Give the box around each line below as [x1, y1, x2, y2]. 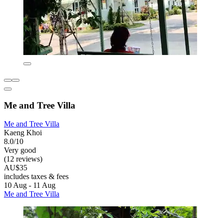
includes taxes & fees [4, 172, 69, 181]
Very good [4, 146, 36, 155]
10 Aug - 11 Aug [4, 181, 55, 190]
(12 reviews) [4, 155, 42, 163]
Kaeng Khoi [4, 128, 42, 137]
